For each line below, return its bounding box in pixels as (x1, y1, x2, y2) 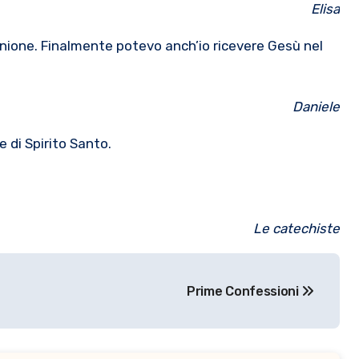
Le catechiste (253, 220, 340, 236)
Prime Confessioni (187, 284, 302, 299)
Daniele (292, 99, 340, 115)
